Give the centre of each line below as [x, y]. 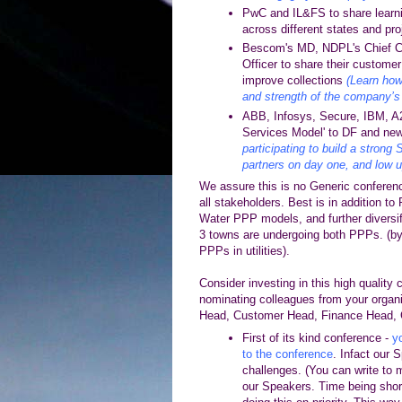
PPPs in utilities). [245, 251]
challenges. [271, 370]
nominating [229, 299]
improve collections [294, 81]
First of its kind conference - [317, 337]
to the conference [287, 354]
